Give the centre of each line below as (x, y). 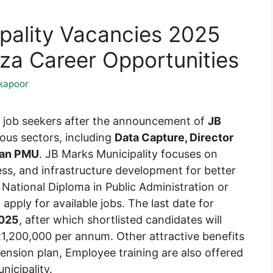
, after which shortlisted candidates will (120, 219)
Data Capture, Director (174, 137)
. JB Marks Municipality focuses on (128, 154)
